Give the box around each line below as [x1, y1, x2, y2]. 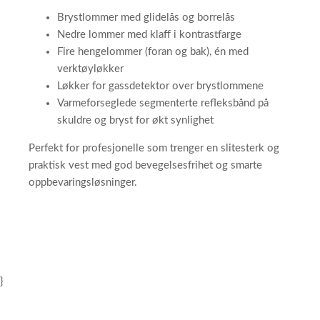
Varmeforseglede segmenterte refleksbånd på [57, 98, 269, 109]
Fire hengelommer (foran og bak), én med [57, 46, 249, 58]
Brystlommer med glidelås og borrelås [57, 12, 235, 24]
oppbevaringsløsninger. [29, 177, 137, 189]
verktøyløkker [57, 64, 124, 75]
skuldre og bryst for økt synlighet [57, 115, 214, 126]
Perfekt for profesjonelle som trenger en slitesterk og [29, 143, 279, 154]
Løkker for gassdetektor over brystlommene [57, 81, 264, 92]
